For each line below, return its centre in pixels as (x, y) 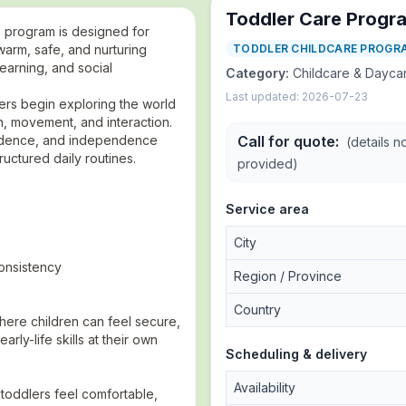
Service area (267, 209)
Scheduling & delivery (296, 354)
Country (257, 309)
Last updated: (262, 97)
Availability (265, 387)
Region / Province (288, 276)
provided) (268, 164)
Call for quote (286, 141)
